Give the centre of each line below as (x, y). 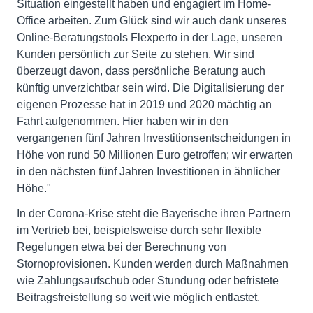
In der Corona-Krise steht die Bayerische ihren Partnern (154, 213)
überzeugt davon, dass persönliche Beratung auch (141, 71)
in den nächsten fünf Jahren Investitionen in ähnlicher (148, 172)
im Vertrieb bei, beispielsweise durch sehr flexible (139, 230)
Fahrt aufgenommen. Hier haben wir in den (123, 121)
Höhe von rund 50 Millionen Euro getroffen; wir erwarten (155, 155)
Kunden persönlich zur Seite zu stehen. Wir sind (136, 54)
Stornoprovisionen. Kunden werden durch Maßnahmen (153, 264)
